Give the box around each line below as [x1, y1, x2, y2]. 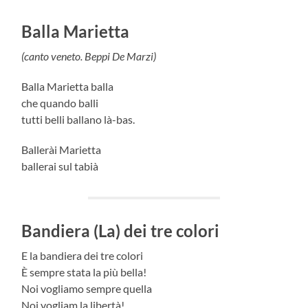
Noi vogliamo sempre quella [21, 281, 153, 295]
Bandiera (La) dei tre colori [21, 220, 220, 241]
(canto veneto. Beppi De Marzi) [21, 49, 157, 63]
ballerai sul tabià [21, 159, 99, 173]
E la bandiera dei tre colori [21, 248, 144, 262]
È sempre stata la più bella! [21, 265, 147, 278]
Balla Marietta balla [21, 79, 114, 93]
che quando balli [21, 96, 99, 109]
